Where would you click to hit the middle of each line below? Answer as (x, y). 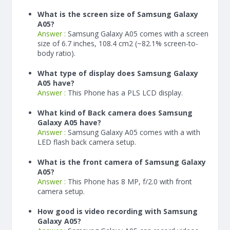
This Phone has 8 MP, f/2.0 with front (130, 181)
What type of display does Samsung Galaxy (118, 73)
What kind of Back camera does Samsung (115, 113)
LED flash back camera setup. (87, 142)
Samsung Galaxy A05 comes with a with (134, 132)
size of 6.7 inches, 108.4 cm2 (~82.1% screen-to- (118, 43)
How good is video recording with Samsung (118, 211)
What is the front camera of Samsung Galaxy (122, 162)
